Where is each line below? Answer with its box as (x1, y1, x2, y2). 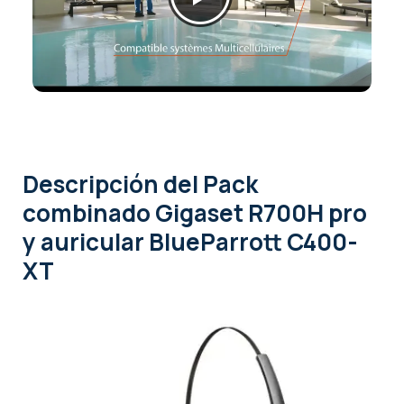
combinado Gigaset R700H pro (23, 196, 367, 229)
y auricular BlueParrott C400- (23, 225, 358, 258)
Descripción (23, 167, 163, 200)
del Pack (163, 167, 258, 200)
